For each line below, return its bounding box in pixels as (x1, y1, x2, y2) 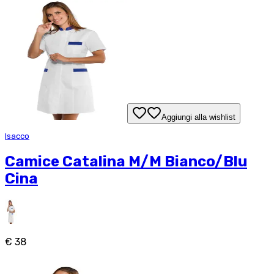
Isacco (5, 131, 29, 141)
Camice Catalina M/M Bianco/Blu (5, 152, 247, 170)
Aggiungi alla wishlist (161, 112, 235, 122)
